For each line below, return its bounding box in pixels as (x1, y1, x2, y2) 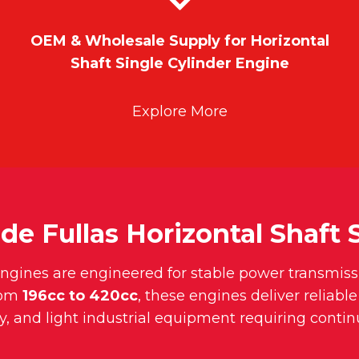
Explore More (131, 103, 228, 121)
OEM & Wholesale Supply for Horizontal (30, 32, 329, 50)
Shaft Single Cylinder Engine (70, 54, 289, 73)
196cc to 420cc (22, 287, 138, 305)
